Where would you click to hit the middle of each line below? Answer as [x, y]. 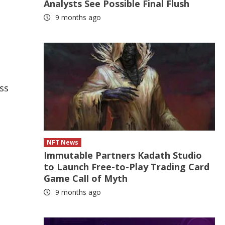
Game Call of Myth [86, 178]
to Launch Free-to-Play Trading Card [127, 167]
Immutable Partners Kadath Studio [123, 155]
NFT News [63, 142]
